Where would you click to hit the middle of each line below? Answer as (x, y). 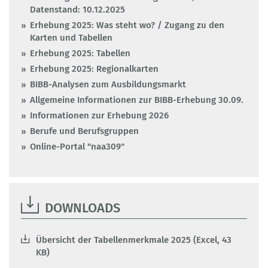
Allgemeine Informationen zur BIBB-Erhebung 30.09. (137, 100)
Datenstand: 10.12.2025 (77, 10)
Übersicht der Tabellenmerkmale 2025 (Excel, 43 (134, 240)
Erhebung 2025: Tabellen (80, 54)
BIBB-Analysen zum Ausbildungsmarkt (108, 85)
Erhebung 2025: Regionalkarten (94, 69)
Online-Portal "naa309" (77, 147)
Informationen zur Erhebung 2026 (99, 116)
